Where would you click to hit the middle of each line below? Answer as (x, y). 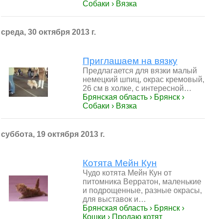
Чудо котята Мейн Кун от (127, 173)
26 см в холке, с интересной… (137, 88)
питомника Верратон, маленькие (142, 182)
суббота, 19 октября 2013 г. (53, 134)
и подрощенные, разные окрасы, (142, 190)
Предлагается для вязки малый (140, 71)
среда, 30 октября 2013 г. (48, 32)
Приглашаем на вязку (130, 61)
